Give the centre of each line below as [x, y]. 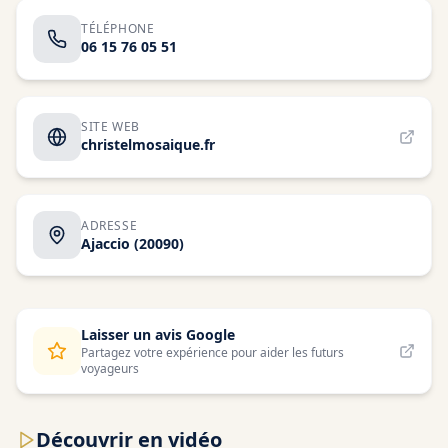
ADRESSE [109, 225]
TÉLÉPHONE [118, 28]
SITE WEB [110, 126]
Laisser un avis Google [158, 334]
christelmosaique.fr [148, 144]
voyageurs [110, 368]
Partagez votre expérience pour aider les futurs [212, 352]
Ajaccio [105, 243]
